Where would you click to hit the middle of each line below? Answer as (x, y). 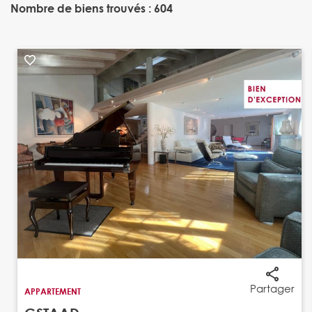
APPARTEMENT (53, 291)
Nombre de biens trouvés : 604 (92, 8)
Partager (272, 288)
